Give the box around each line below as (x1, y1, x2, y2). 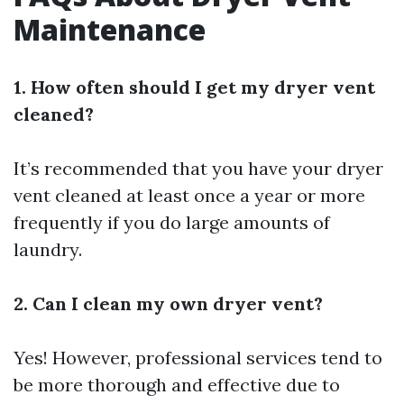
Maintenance (14, 10, 206, 49)
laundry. (14, 238, 82, 261)
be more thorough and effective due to (14, 373, 340, 396)
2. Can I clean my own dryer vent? (14, 292, 323, 315)
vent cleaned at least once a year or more (14, 184, 365, 207)
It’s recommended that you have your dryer (14, 157, 383, 179)
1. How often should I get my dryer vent (14, 76, 375, 98)
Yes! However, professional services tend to (14, 346, 382, 369)
